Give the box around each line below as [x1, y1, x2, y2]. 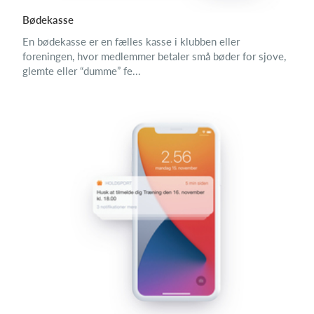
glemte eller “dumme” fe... [22, 64, 141, 78]
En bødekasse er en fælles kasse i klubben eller [22, 35, 240, 48]
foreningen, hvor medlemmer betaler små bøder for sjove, [22, 50, 286, 63]
